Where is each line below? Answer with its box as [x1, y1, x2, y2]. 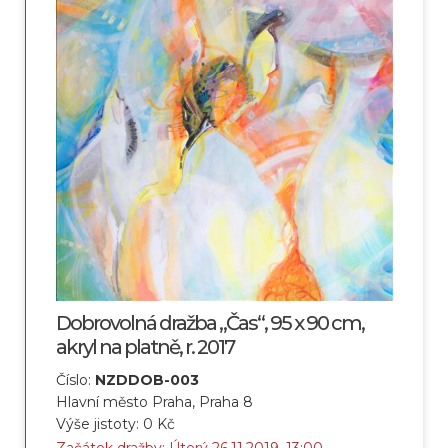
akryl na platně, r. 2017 [56, 335, 234, 360]
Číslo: [56, 371, 95, 390]
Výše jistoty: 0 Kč [56, 415, 175, 434]
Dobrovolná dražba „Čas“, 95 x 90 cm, [56, 311, 364, 336]
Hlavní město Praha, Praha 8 [56, 393, 253, 412]
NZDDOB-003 [95, 371, 199, 390]
